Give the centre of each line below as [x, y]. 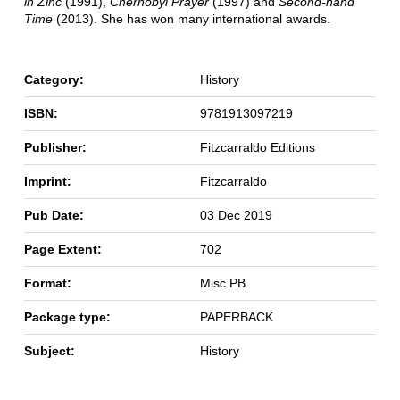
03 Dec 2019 [236, 215]
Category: [54, 79]
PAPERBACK [236, 317]
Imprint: [47, 181]
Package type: [67, 317]
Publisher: [55, 147]
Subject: [49, 350]
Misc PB [222, 283]
